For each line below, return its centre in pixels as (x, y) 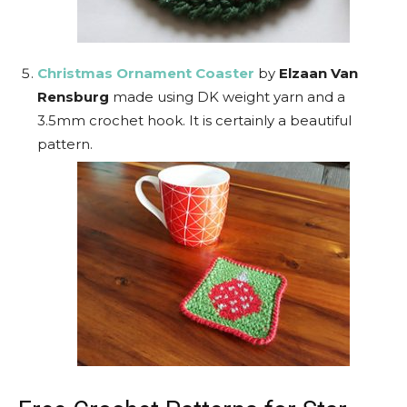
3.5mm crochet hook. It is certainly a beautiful (194, 120)
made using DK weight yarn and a (227, 97)
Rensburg (73, 97)
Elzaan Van (318, 73)
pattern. (65, 144)
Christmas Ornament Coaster (146, 73)
